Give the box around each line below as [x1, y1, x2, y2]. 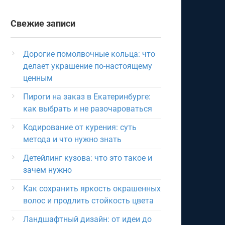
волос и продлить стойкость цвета [23, 196, 154, 205]
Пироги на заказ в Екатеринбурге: [23, 92, 151, 101]
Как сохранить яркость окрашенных [23, 184, 161, 193]
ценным [23, 73, 53, 83]
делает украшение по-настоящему [23, 61, 152, 71]
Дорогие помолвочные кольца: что [23, 49, 155, 59]
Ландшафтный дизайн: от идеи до [23, 214, 152, 224]
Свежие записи [11, 19, 75, 29]
